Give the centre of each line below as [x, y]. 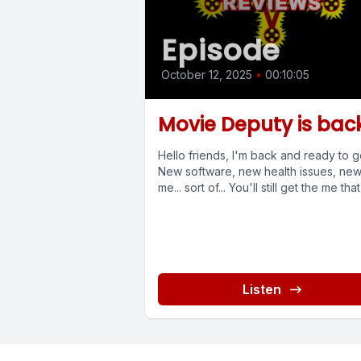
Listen [261, 290]
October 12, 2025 [207, 75]
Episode [221, 51]
